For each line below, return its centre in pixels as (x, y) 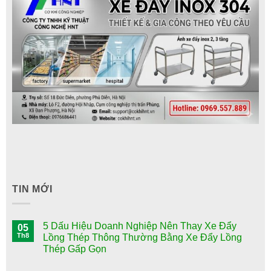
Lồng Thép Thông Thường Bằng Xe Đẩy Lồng (142, 238)
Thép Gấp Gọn (75, 249)
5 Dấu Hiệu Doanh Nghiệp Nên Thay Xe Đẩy (140, 226)
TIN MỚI (32, 189)
